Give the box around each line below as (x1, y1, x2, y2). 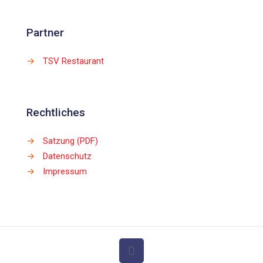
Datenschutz (43, 151, 92, 161)
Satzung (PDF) (43, 136, 98, 146)
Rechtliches (26, 106, 85, 119)
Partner (26, 26, 64, 39)
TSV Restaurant (43, 56, 104, 66)
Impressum (43, 166, 87, 177)
